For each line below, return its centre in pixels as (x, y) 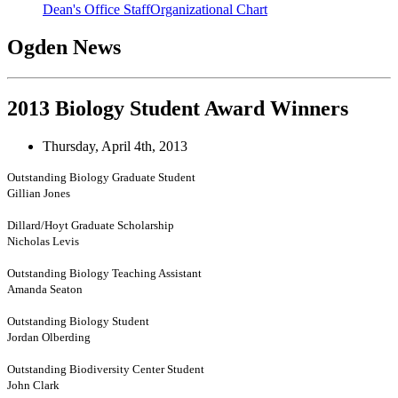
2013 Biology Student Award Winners (178, 108)
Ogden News (64, 48)
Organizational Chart (209, 10)
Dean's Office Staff (96, 10)
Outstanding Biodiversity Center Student (106, 369)
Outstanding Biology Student (78, 321)
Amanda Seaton (45, 289)
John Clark (33, 385)
